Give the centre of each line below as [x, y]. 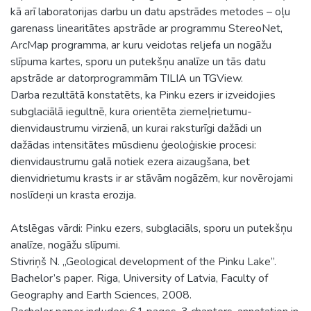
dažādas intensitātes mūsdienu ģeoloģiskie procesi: [133, 145]
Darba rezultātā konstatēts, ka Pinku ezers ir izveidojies [143, 95]
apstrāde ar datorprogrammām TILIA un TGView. [127, 78]
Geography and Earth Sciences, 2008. [101, 295]
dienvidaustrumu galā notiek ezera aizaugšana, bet [130, 161]
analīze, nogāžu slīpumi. [65, 245]
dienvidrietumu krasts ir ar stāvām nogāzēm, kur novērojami [152, 178]
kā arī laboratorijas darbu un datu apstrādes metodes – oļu [150, 11]
